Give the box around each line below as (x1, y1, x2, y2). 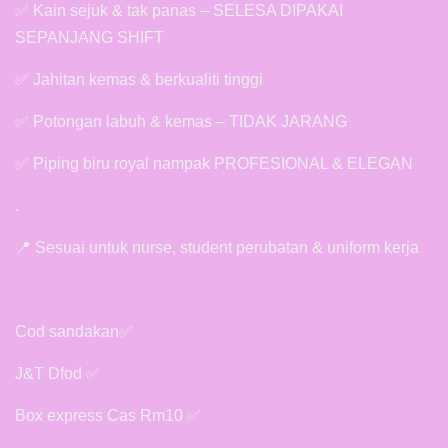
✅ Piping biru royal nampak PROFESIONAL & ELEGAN (15, 154, 413, 172)
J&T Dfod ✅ (15, 364, 100, 382)
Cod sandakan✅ (15, 322, 133, 340)
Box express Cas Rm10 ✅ (15, 406, 201, 424)
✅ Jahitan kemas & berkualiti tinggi (15, 70, 263, 88)
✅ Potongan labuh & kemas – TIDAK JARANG (15, 112, 347, 130)
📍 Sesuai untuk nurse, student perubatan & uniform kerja (15, 238, 419, 256)
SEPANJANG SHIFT (15, 28, 164, 46)
